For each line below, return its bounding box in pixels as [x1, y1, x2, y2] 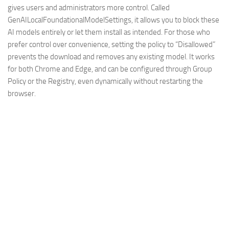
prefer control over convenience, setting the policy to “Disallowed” [8, 40, 215, 50]
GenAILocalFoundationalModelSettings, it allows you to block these [8, 15, 219, 25]
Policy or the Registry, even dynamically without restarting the [8, 77, 203, 86]
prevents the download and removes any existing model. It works [8, 52, 215, 62]
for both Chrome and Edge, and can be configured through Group [8, 64, 212, 74]
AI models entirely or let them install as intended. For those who [8, 28, 210, 37]
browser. [8, 89, 36, 99]
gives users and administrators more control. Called [8, 3, 170, 13]
